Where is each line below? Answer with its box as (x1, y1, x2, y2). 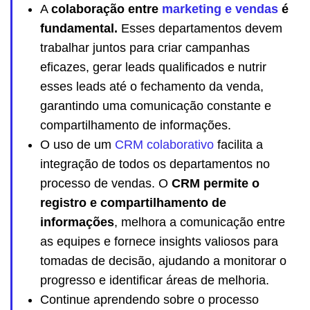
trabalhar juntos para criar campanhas (40, 40, 250, 55)
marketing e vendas (162, 1, 278, 16)
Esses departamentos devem (118, 21, 282, 35)
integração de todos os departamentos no (40, 156, 270, 171)
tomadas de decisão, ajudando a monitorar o (40, 253, 286, 268)
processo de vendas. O (40, 176, 172, 190)
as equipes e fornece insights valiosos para (40, 234, 278, 248)
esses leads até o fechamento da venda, (40, 79, 264, 93)
